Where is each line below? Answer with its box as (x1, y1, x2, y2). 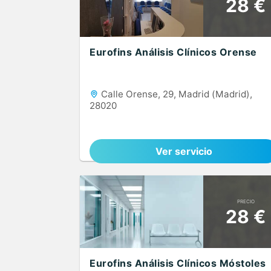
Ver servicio (155, 145, 212, 157)
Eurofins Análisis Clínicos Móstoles (90, 257, 266, 269)
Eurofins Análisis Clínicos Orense (90, 46, 257, 58)
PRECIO (237, 198, 255, 204)
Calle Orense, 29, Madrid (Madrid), (99, 88, 252, 100)
